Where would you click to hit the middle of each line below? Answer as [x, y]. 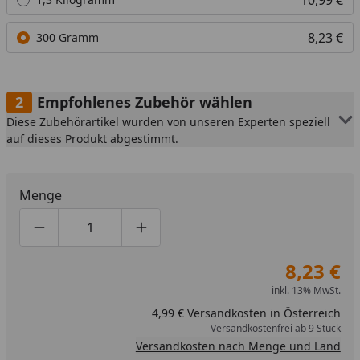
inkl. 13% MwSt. [306, 290]
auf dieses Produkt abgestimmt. [92, 139]
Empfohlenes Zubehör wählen [145, 102]
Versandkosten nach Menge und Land [238, 346]
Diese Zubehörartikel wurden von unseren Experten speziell [168, 122]
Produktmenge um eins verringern [144, 236]
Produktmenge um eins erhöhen [239, 236]
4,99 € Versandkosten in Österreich [246, 313]
